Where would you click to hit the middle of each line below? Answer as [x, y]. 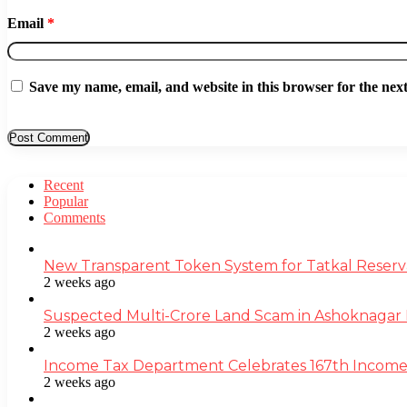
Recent [64, 184]
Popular [66, 201]
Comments [74, 217]
